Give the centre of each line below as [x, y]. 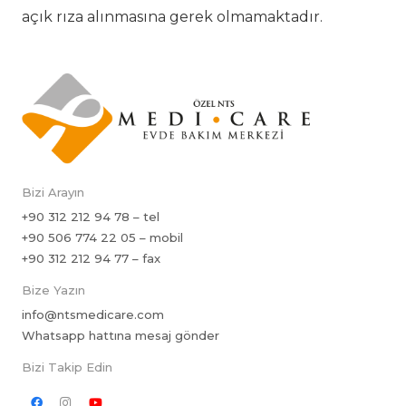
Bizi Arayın [53, 193]
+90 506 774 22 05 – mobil [102, 238]
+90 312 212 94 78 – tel [91, 217]
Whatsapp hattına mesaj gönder [121, 336]
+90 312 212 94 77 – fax [91, 259]
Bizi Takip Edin [67, 367]
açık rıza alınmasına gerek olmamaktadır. [172, 17]
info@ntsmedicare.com [93, 315]
